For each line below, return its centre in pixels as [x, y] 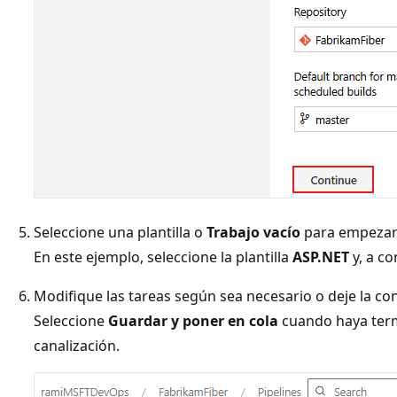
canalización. [77, 345]
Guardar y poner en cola [193, 320]
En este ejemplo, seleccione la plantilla [163, 257]
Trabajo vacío [253, 232]
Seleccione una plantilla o [120, 232]
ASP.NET [321, 257]
